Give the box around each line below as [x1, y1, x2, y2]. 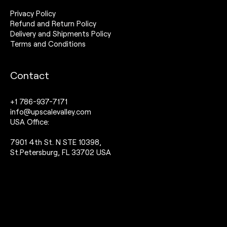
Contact [10, 69, 49, 82]
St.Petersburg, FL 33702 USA [10, 147, 111, 157]
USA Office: [10, 117, 49, 127]
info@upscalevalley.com [10, 107, 91, 117]
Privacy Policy [10, 9, 56, 18]
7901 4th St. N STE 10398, [10, 137, 101, 147]
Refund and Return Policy [10, 19, 96, 28]
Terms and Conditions [10, 39, 86, 49]
